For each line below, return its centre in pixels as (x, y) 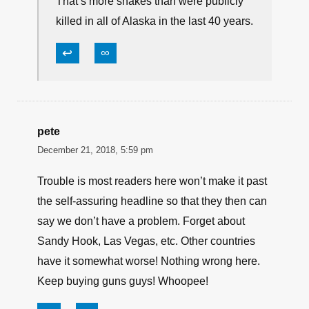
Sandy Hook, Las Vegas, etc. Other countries (146, 241)
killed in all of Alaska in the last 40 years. (154, 21)
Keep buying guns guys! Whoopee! (123, 281)
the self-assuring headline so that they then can (152, 201)
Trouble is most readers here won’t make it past (152, 181)
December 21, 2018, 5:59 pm (95, 150)
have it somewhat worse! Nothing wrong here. (149, 261)
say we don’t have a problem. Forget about (141, 221)
